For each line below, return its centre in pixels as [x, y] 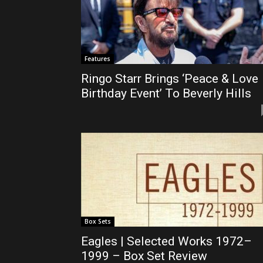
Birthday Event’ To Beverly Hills [166, 93]
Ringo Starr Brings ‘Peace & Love [170, 79]
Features [97, 59]
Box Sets [98, 221]
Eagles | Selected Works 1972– [166, 241]
